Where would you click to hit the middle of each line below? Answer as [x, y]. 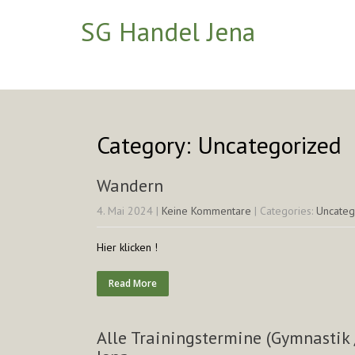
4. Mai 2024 [125, 211]
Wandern [130, 185]
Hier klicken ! [127, 247]
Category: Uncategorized [219, 145]
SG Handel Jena [168, 31]
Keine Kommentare [206, 211]
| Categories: [285, 211]
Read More [133, 283]
